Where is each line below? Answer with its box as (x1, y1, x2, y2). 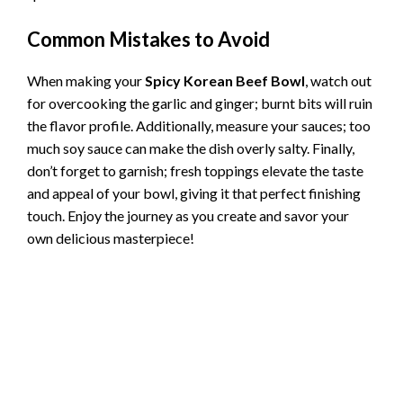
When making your (27, 71, 145, 89)
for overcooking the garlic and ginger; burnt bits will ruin (27, 94, 372, 112)
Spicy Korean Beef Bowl (145, 71, 305, 89)
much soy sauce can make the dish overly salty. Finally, (27, 139, 354, 157)
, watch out (305, 71, 372, 89)
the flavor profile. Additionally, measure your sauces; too (27, 116, 371, 134)
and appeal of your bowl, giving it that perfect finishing (27, 184, 361, 201)
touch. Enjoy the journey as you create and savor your (27, 206, 349, 224)
